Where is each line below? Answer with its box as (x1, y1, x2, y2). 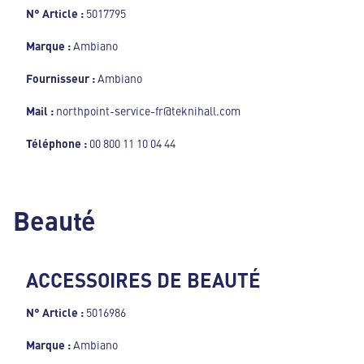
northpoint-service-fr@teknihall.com (56, 102, 240, 119)
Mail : (26, 102, 56, 119)
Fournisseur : (26, 69, 97, 86)
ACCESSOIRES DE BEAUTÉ (26, 265, 261, 293)
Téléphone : (26, 134, 89, 151)
